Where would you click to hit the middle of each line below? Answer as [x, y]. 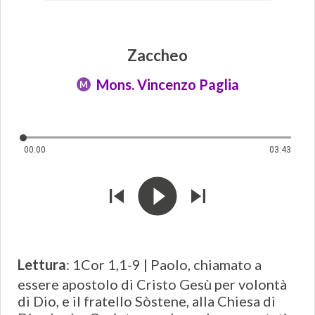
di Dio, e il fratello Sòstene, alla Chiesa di [147, 301]
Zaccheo [157, 56]
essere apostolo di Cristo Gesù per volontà [152, 284]
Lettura [42, 265]
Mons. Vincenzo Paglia [167, 85]
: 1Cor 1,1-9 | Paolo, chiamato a [164, 265]
